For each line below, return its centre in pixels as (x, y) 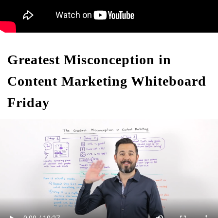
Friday (28, 102)
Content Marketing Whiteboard (107, 81)
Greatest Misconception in (89, 60)
